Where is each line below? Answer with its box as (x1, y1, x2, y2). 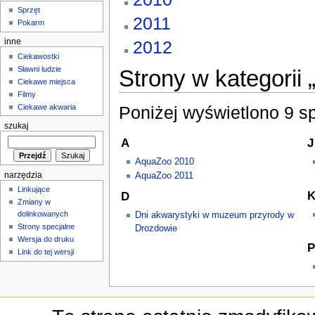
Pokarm (18, 18, 45, 27)
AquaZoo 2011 (134, 171, 193, 181)
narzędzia (4, 170, 42, 179)
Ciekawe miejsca (18, 77, 76, 86)
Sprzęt (18, 6, 41, 15)
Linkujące (18, 185, 51, 194)
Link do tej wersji (18, 247, 75, 257)
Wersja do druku (18, 235, 75, 244)
